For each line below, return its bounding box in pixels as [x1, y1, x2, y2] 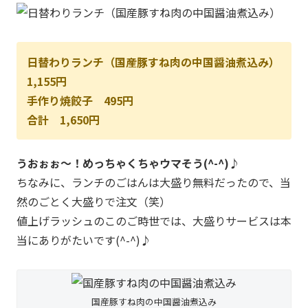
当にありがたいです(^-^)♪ [16, 232, 151, 249]
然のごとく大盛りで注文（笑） [16, 193, 170, 210]
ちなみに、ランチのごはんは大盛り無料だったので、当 [16, 174, 291, 191]
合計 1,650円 [27, 111, 100, 129]
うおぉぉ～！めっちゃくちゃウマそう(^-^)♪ [16, 155, 240, 172]
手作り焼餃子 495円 [27, 92, 133, 109]
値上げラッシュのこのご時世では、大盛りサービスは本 [16, 212, 291, 230]
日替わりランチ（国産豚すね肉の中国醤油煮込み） [27, 54, 280, 71]
